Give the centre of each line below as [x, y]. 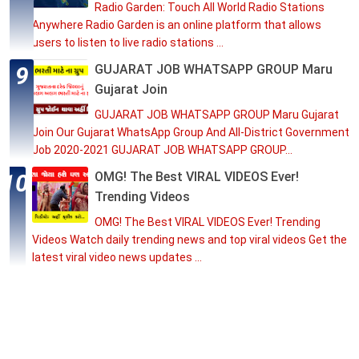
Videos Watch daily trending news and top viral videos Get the [190, 239]
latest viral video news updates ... [117, 257]
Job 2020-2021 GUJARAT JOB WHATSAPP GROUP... [162, 149]
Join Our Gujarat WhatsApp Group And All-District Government [191, 132]
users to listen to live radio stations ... [128, 42]
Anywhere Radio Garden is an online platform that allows [177, 24]
